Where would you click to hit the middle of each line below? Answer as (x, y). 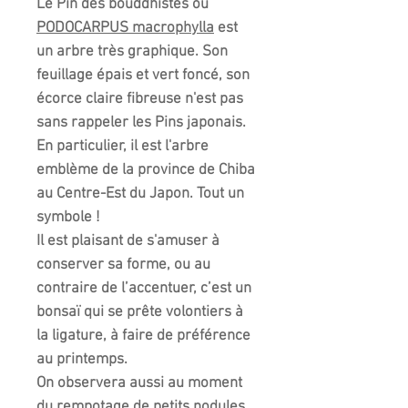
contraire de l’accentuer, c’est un (144, 289)
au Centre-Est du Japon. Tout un (140, 194)
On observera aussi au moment (139, 384)
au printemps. (82, 360)
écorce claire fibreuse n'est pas (140, 100)
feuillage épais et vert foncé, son (143, 76)
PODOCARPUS (82, 29)
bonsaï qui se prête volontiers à (140, 313)
